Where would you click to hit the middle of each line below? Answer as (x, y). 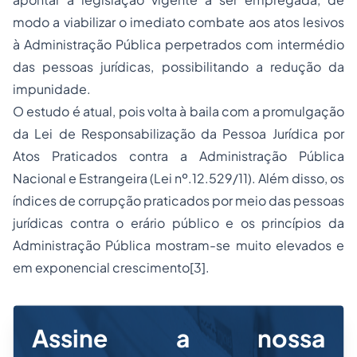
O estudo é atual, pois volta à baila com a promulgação (178, 111)
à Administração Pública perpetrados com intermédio (178, 44)
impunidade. (52, 89)
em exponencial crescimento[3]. (111, 267)
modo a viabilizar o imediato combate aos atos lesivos (178, 22)
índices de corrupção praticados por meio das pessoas (178, 200)
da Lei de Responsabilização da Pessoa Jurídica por (178, 133)
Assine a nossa (178, 338)
